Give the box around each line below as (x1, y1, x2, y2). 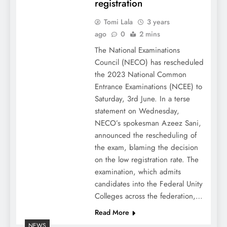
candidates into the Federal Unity (94, 178, 203, 190)
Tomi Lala (103, 17, 133, 27)
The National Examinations (94, 45, 180, 56)
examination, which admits (94, 166, 181, 178)
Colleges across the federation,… (94, 191, 203, 202)
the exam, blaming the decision (94, 142, 198, 154)
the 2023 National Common (94, 69, 186, 81)
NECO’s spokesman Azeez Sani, (94, 118, 201, 129)
